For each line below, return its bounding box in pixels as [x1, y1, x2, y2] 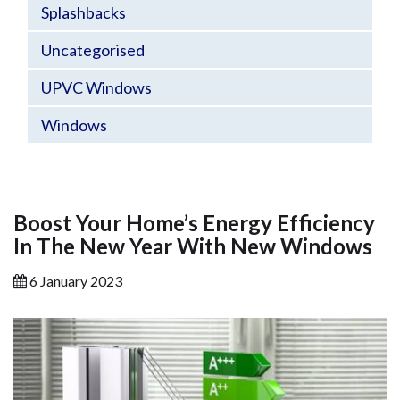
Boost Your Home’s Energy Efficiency [13, 210, 375, 236]
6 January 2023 [27, 272, 122, 289]
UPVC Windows [41, 78, 152, 97]
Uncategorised [41, 40, 145, 60]
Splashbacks [41, 3, 126, 22]
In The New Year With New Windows [13, 233, 372, 259]
